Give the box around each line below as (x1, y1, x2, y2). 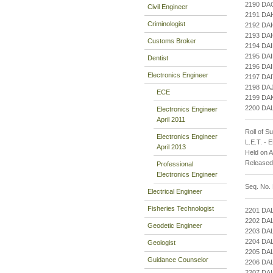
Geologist (147, 238, 175, 246)
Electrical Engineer (147, 187, 202, 195)
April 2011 (157, 115, 185, 123)
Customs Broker (147, 37, 196, 44)
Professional (157, 160, 193, 168)
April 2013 (157, 143, 186, 151)
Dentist (147, 54, 168, 62)
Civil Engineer (147, 2, 188, 10)
